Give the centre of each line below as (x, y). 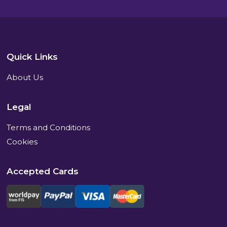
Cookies (22, 141)
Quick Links (32, 56)
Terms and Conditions (49, 127)
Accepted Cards (43, 171)
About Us (25, 77)
